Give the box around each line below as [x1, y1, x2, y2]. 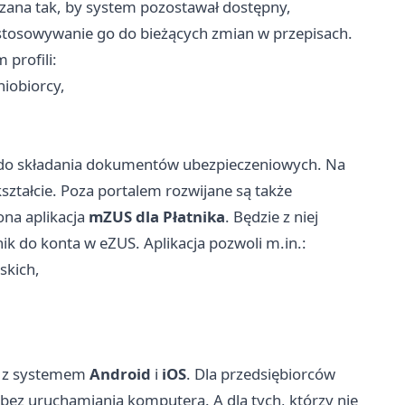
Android [89, 363, 151, 385]
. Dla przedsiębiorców [186, 363, 335, 385]
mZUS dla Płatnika [89, 206, 225, 228]
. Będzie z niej [225, 206, 318, 228]
